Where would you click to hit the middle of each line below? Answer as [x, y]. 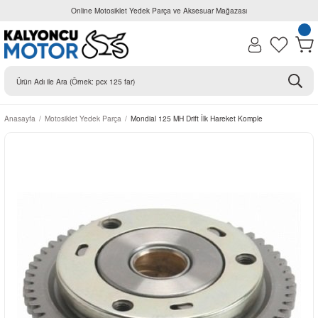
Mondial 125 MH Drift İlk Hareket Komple [197, 119]
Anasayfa [20, 119]
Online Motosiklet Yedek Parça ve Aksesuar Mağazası [159, 10]
